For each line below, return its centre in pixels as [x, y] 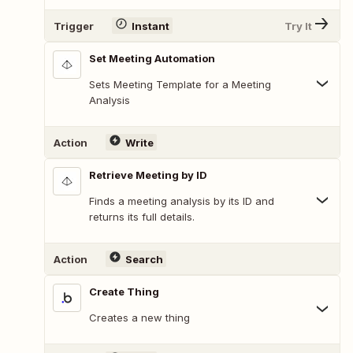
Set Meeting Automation [152, 59]
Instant [150, 26]
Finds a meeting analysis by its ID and [182, 201]
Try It [298, 26]
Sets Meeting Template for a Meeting [180, 85]
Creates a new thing [139, 318]
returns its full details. [142, 217]
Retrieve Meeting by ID [148, 175]
